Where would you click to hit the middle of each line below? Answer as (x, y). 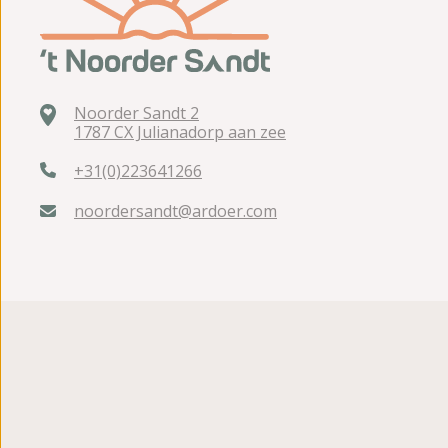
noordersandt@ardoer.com (175, 210)
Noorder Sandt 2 (136, 112)
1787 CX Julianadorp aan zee (180, 131)
